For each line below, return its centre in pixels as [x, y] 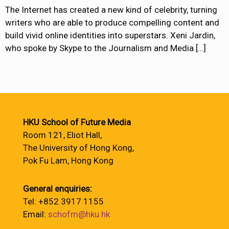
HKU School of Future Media [77, 122]
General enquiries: [58, 189]
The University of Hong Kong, [78, 148]
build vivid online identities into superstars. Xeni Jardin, [110, 35]
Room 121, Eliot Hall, [62, 135]
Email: [36, 214]
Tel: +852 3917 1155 [63, 201]
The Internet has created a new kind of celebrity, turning [111, 9]
